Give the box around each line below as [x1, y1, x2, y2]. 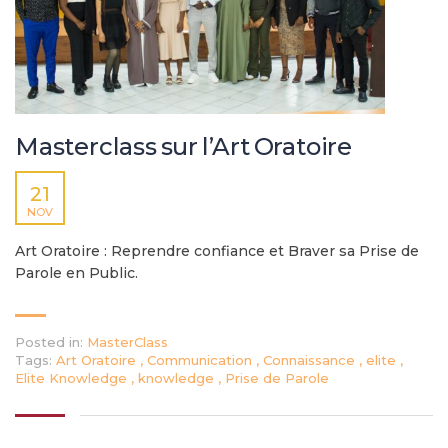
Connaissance [263, 351, 359, 368]
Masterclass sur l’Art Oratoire [15, 131, 352, 161]
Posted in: [15, 333, 83, 350]
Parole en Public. [15, 263, 138, 282]
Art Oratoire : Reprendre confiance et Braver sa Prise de [15, 241, 419, 260]
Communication [147, 351, 256, 368]
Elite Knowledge [15, 369, 131, 386]
